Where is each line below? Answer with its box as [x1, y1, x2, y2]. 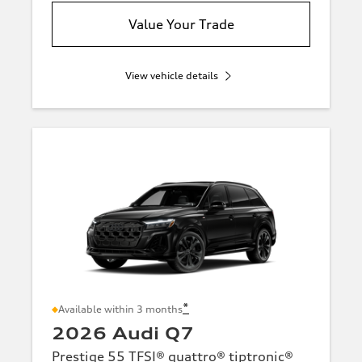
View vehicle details [124, 69, 218, 82]
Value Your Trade [128, 16, 234, 33]
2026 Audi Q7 [52, 323, 194, 344]
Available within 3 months [58, 303, 183, 316]
